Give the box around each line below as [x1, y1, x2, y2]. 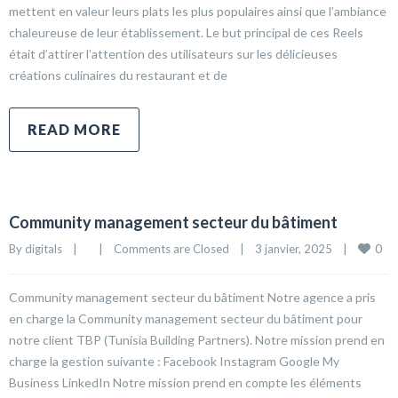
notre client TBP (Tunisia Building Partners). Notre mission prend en [9, 332, 385, 347]
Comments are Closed [114, 242, 229, 256]
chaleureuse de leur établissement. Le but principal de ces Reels [9, 25, 363, 40]
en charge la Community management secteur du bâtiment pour [9, 311, 362, 326]
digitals [25, 242, 62, 256]
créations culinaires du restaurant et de [9, 68, 227, 83]
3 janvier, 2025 [255, 242, 343, 256]
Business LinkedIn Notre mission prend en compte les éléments [9, 375, 362, 390]
